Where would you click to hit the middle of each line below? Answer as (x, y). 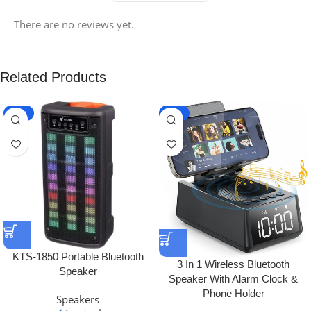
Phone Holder (233, 293)
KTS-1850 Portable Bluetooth (78, 257)
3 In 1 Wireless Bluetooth (233, 264)
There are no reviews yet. (74, 25)
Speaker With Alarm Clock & (233, 278)
